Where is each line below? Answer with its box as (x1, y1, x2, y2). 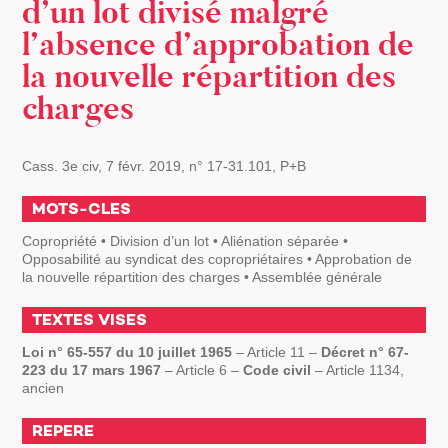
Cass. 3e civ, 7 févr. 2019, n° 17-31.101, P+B (22, 158, 307, 174)
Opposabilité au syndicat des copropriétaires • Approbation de (22, 251, 413, 267)
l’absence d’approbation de (22, 23, 415, 66)
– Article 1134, (311, 362, 405, 378)
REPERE (32, 421, 95, 440)
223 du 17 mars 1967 (22, 362, 162, 378)
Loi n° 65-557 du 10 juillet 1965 (22, 344, 233, 360)
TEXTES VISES (32, 310, 148, 329)
